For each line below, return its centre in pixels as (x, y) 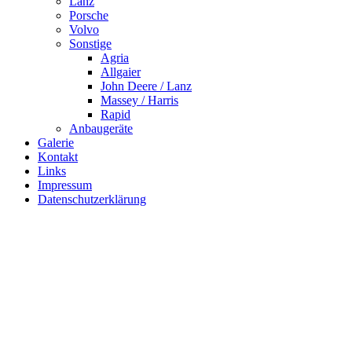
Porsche (89, 15)
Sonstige (90, 43)
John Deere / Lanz (146, 86)
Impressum (65, 185)
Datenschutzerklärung (92, 199)
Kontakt (58, 156)
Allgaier (121, 71)
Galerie (56, 142)
